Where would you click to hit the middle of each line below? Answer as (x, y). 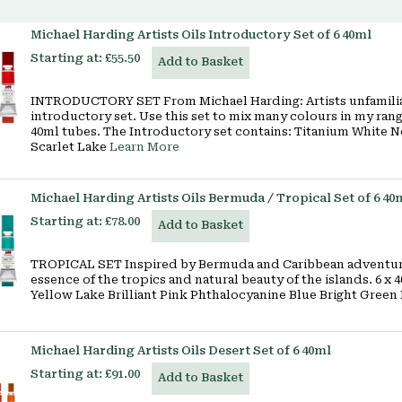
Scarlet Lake (70, 147)
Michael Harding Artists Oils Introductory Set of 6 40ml (201, 35)
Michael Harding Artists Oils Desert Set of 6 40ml (181, 350)
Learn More (144, 147)
